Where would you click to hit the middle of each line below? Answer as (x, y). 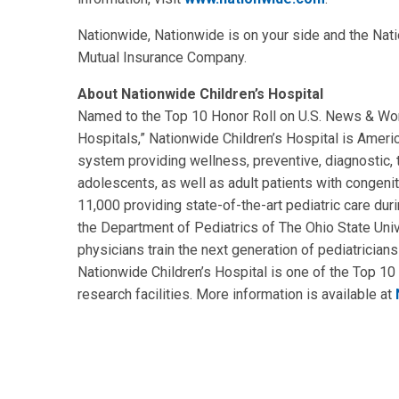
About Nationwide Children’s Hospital (200, 94)
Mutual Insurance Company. (162, 57)
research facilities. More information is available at (236, 294)
